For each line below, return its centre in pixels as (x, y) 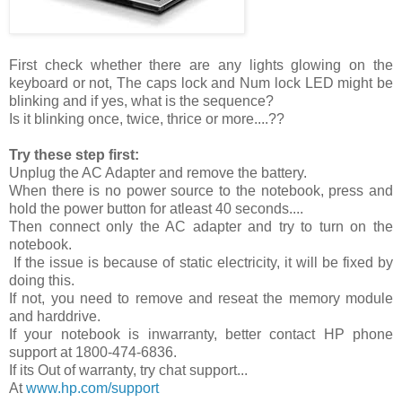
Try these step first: (74, 154)
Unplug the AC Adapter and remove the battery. (158, 172)
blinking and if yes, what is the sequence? (141, 100)
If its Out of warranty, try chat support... (128, 370)
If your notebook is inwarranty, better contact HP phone (201, 334)
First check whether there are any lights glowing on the (201, 65)
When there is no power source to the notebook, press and (201, 190)
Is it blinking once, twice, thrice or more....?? (147, 118)
